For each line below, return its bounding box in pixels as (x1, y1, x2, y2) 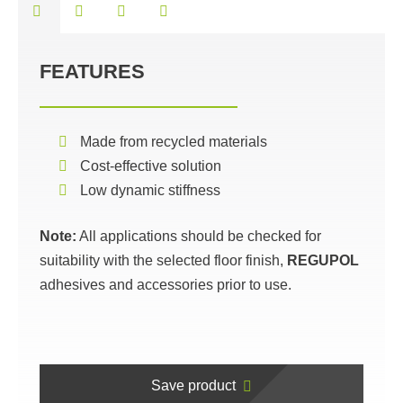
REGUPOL (287, 252, 359, 268)
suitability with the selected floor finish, (40, 252, 287, 268)
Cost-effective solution (80, 157, 221, 174)
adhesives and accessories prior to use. (40, 276, 291, 292)
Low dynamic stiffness (80, 182, 220, 198)
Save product (151, 377, 236, 393)
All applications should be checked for (76, 228, 321, 244)
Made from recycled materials (80, 133, 267, 149)
